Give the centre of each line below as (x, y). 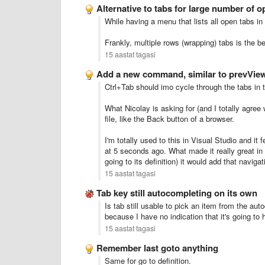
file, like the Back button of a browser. (169, 119)
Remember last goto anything (157, 248)
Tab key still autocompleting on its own (177, 193)
